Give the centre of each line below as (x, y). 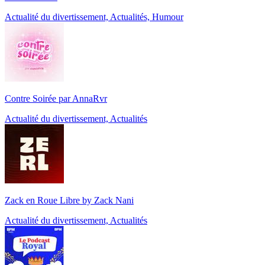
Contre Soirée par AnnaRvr (56, 99)
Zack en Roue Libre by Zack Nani (69, 201)
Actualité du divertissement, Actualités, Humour (94, 17)
